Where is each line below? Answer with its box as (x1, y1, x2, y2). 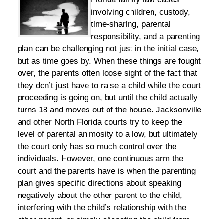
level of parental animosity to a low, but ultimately (17, 129, 197, 139)
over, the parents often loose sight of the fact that (17, 68, 197, 78)
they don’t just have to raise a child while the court (17, 80, 201, 90)
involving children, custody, (90, 7, 190, 17)
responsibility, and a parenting (90, 31, 200, 41)
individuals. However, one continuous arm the (17, 153, 183, 163)
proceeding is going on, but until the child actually (17, 92, 197, 102)
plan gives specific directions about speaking (17, 178, 181, 188)
